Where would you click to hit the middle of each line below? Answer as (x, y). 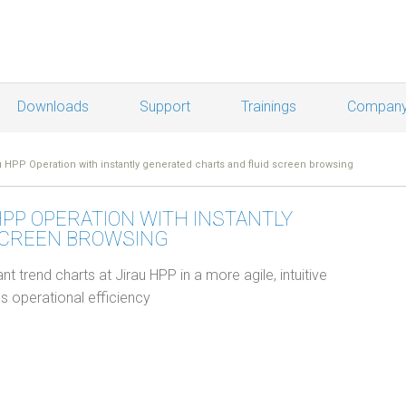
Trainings (269, 106)
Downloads (53, 106)
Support (165, 106)
